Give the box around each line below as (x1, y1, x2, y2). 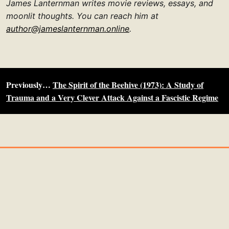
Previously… (6, 78, 53, 90)
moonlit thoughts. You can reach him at (6, 10, 158, 21)
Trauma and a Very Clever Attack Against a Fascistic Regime (6, 91, 218, 103)
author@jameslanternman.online (6, 23, 129, 34)
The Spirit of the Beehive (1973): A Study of (53, 78, 203, 90)
